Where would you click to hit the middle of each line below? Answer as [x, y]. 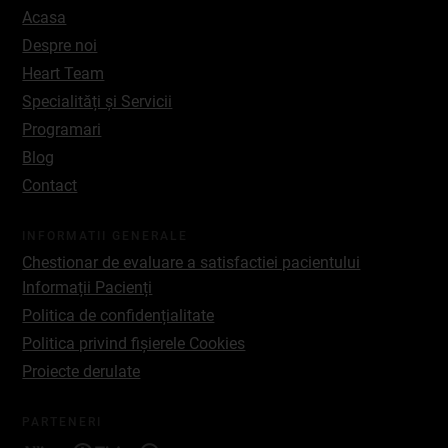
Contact [50, 186]
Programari [62, 130]
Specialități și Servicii [97, 102]
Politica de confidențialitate [118, 316]
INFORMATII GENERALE [105, 236]
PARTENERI [62, 422]
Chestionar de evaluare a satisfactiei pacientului [191, 263]
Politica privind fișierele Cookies [134, 344]
